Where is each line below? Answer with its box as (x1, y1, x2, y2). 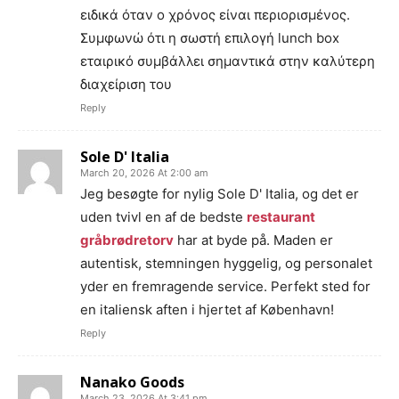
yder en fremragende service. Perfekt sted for (80, 278, 370, 295)
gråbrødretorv (80, 232, 174, 248)
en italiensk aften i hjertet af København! (80, 301, 334, 318)
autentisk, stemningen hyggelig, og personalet (80, 255, 372, 272)
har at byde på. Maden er (174, 232, 333, 248)
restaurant (247, 208, 315, 225)
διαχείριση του (80, 76, 172, 93)
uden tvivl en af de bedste (80, 208, 247, 225)
